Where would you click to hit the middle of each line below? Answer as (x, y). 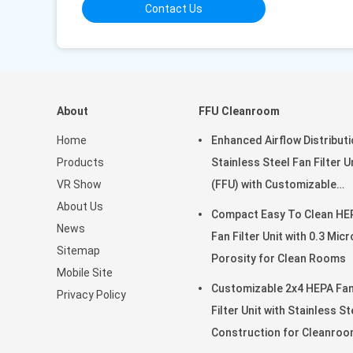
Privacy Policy (91, 295)
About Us (80, 206)
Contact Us (174, 9)
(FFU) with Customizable (274, 184)
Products (80, 162)
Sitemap (78, 251)
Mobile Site (85, 273)
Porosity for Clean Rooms (279, 258)
